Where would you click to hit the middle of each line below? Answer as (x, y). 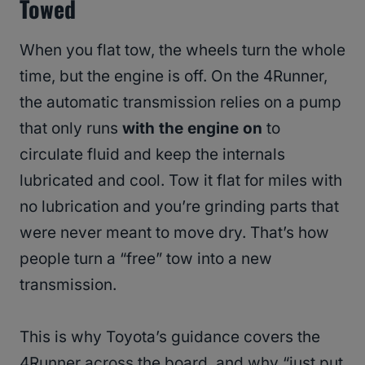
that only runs (71, 129)
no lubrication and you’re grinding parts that (179, 207)
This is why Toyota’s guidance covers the (170, 337)
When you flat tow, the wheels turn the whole (182, 51)
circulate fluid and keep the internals (152, 155)
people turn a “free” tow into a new (146, 259)
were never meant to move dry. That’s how (174, 233)
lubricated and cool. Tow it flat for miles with (181, 181)
